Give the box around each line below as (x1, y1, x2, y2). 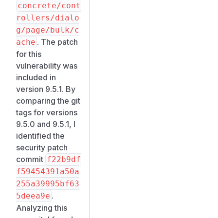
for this (16, 49, 41, 59)
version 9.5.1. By (16, 84, 75, 94)
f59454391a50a (16, 166, 79, 176)
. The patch (37, 36, 78, 47)
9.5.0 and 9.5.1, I (16, 119, 75, 129)
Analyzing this (16, 202, 67, 213)
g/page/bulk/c (16, 25, 79, 35)
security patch (16, 142, 68, 152)
